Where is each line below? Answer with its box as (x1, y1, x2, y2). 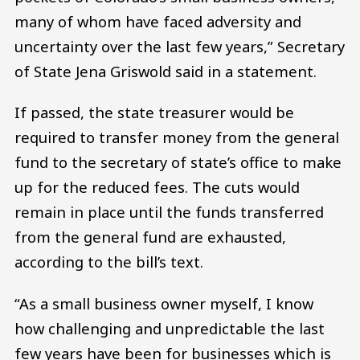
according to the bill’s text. (14, 252, 207, 272)
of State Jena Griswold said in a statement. (14, 60, 321, 81)
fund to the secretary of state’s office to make (14, 152, 342, 173)
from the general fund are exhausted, (14, 227, 286, 247)
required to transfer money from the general (14, 127, 339, 148)
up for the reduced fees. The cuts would (14, 177, 300, 198)
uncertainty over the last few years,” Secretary (14, 35, 345, 56)
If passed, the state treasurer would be (14, 102, 294, 123)
